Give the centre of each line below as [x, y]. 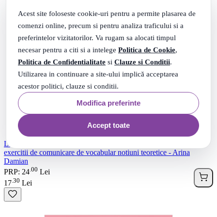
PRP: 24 [17, 172]
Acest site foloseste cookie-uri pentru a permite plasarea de [107, 14]
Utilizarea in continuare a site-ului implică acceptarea [98, 74]
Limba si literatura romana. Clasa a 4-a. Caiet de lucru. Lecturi [99, 144]
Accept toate [108, 125]
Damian [16, 161]
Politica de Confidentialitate [62, 62]
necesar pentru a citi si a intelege [68, 50]
